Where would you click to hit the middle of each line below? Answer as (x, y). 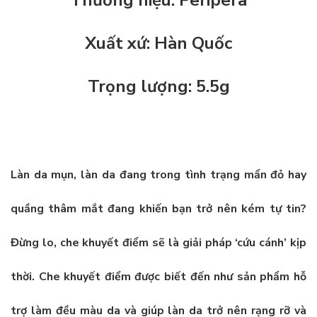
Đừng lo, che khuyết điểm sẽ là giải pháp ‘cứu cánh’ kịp (158, 242)
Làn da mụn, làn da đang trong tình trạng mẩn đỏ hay (158, 174)
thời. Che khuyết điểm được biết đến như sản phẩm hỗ (158, 276)
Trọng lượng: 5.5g (158, 86)
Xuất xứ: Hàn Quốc (158, 43)
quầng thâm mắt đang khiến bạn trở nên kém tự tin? (158, 208)
